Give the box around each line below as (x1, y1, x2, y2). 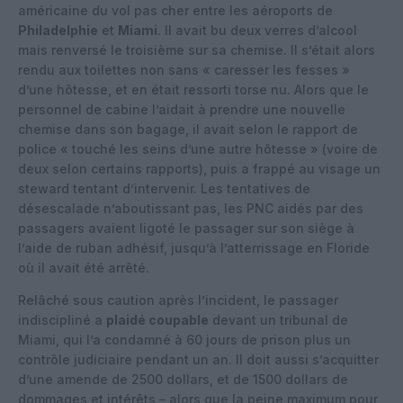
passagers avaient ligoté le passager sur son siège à (18, 219, 354, 236)
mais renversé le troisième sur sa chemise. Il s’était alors (18, 41, 375, 58)
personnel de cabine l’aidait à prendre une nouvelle (18, 101, 345, 117)
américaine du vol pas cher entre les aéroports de (18, 2, 333, 18)
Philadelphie (18, 22, 98, 38)
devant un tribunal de (209, 311, 348, 327)
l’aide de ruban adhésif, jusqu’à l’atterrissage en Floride (18, 239, 370, 255)
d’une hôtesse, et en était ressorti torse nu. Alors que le (18, 81, 369, 97)
